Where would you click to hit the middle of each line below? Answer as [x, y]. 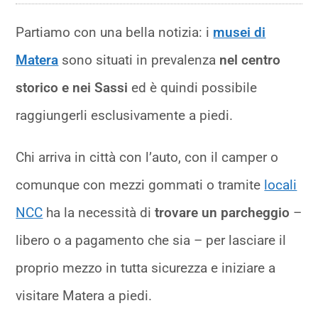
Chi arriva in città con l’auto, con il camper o [147, 158]
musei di [240, 33]
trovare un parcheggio [223, 213]
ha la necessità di [99, 213]
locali [281, 185]
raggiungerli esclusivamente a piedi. [125, 116]
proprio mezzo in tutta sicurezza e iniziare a [146, 268]
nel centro [250, 60]
